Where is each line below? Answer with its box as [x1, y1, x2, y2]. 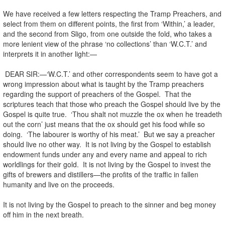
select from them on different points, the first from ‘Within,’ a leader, [3, 18, 215, 29]
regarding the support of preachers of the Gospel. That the [3, 88, 191, 99]
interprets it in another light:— [3, 48, 97, 59]
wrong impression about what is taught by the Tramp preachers [3, 78, 204, 89]
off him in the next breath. [3, 209, 84, 219]
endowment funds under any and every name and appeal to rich [3, 149, 207, 159]
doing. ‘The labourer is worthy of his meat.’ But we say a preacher [3, 129, 215, 139]
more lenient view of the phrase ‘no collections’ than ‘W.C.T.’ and [3, 38, 207, 49]
